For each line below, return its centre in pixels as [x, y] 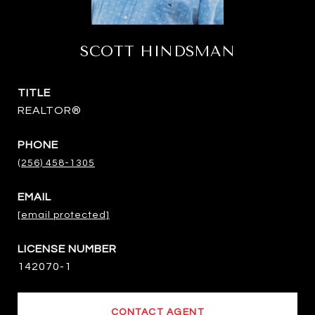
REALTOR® [50, 110]
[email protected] [64, 215]
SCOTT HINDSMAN [157, 51]
